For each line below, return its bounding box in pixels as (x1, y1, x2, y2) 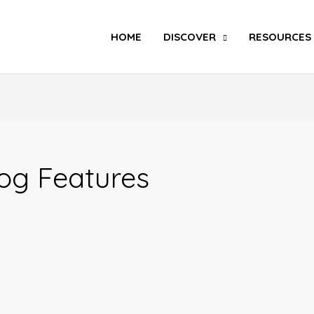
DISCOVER (163, 30, 216, 43)
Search (261, 3, 300, 18)
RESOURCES (248, 30, 311, 43)
